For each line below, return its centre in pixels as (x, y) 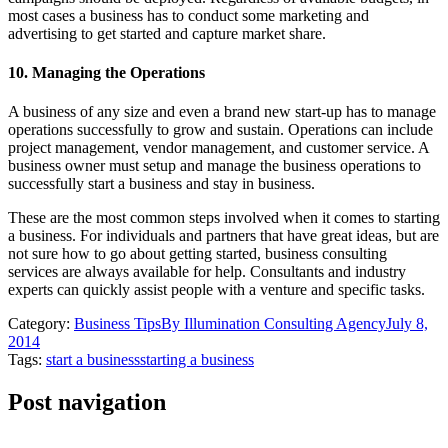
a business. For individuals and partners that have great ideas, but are (223, 236)
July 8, (407, 324)
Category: (41, 324)
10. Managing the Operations (106, 72)
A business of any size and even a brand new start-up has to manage (222, 112)
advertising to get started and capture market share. (167, 33)
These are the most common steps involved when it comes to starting (224, 218)
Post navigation (87, 402)
